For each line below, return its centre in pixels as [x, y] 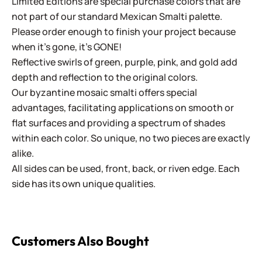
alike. [23, 153]
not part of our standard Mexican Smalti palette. [117, 16]
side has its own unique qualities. [84, 184]
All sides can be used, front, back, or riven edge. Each [126, 168]
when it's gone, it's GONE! [67, 47]
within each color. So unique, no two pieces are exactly [131, 138]
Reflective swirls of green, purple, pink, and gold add [125, 62]
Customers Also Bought [80, 241]
